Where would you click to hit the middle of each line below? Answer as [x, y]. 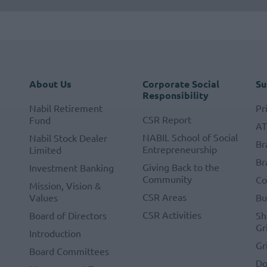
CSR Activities [172, 215]
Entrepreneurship [179, 149]
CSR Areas [164, 197]
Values [43, 197]
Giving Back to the [181, 167]
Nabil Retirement [66, 108]
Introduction [55, 233]
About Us [50, 84]
